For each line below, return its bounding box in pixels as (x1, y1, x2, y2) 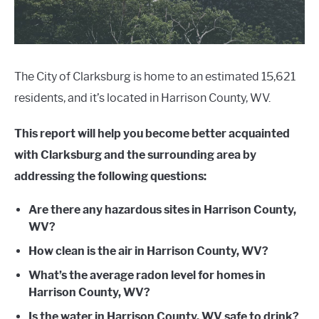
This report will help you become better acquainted (14, 127, 290, 140)
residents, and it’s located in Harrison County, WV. (14, 91, 271, 105)
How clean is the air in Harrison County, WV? (28, 244, 268, 258)
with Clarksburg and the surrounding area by (14, 148, 256, 162)
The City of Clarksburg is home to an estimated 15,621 (14, 70, 296, 83)
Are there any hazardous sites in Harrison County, (28, 203, 296, 216)
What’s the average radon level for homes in (28, 268, 266, 282)
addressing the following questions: (14, 169, 206, 183)
